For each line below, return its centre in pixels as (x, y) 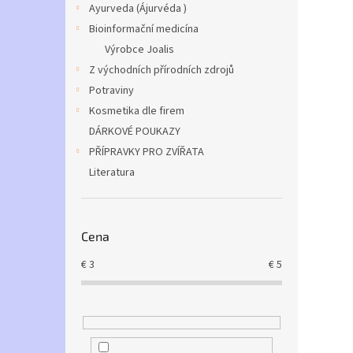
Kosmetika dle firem (137, 111)
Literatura (112, 173)
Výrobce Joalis (139, 50)
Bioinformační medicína (144, 29)
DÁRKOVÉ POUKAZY (135, 132)
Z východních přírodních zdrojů (162, 70)
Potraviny (111, 91)
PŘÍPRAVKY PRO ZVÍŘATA (147, 152)
